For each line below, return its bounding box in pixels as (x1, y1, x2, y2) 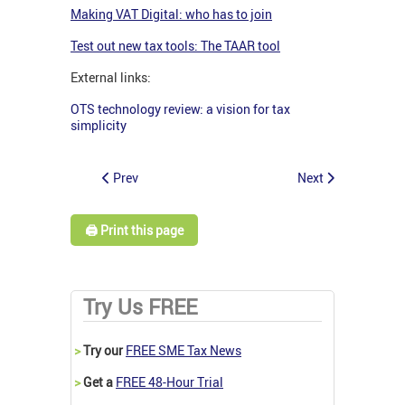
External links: (71, 69, 151, 87)
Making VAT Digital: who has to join (71, 5, 272, 24)
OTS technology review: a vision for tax (71, 100, 290, 118)
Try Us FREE (83, 292, 197, 321)
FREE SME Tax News (126, 341, 241, 359)
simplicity (71, 117, 127, 135)
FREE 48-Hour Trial (116, 372, 223, 391)
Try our (80, 341, 126, 359)
